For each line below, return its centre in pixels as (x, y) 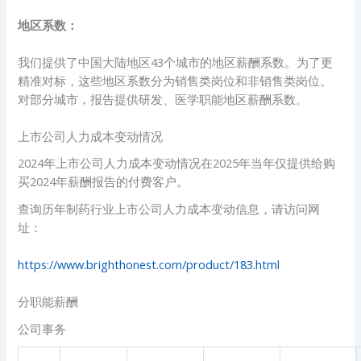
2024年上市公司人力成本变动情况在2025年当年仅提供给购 (177, 163)
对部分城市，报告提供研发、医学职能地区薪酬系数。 (163, 99)
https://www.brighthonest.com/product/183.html (149, 264)
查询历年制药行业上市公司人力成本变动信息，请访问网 (169, 208)
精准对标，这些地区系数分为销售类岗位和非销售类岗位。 (175, 80)
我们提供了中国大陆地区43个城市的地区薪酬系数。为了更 (176, 62)
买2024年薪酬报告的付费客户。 (104, 182)
